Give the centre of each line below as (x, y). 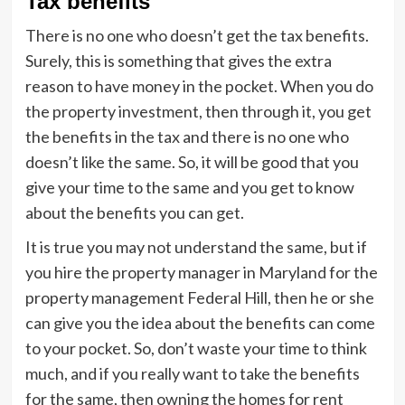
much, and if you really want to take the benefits (192, 373)
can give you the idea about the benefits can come (200, 323)
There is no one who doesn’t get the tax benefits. (197, 35)
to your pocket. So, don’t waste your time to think (196, 348)
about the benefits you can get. (134, 212)
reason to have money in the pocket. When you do (199, 86)
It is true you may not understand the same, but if (196, 247)
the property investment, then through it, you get (198, 111)
